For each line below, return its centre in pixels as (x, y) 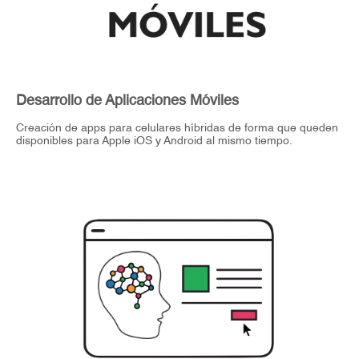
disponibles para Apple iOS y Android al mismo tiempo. (156, 141)
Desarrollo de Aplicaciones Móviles (127, 101)
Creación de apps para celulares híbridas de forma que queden (177, 128)
